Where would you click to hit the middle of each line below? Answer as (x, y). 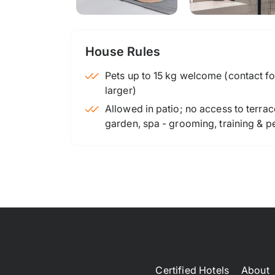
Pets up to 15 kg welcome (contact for (130, 75)
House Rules (123, 51)
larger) (121, 90)
